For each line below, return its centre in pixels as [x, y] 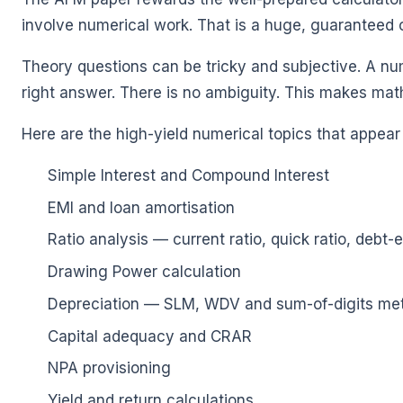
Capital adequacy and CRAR [149, 336]
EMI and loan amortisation [141, 207]
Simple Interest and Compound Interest [188, 175]
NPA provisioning [109, 368]
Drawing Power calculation [144, 272]
